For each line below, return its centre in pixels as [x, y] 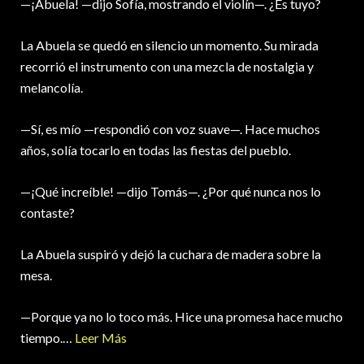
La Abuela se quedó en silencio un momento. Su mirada [169, 45]
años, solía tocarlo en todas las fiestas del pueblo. [156, 150]
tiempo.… [48, 338]
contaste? [48, 213]
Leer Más [101, 338]
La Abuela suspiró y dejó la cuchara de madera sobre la [171, 254]
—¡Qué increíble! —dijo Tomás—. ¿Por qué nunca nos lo [171, 192]
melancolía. [52, 88]
